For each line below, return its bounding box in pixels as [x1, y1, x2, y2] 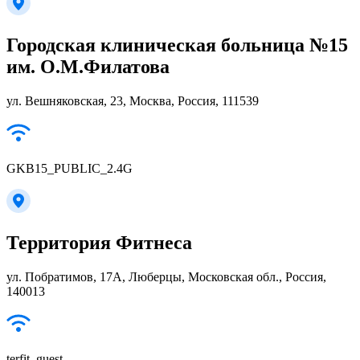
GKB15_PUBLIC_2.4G [6, 161, 133, 175]
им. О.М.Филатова [6, 55, 170, 77]
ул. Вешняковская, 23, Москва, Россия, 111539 [6, 93, 259, 108]
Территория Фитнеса [6, 231, 192, 253]
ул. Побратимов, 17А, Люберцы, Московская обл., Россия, [6, 269, 326, 284]
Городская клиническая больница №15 [6, 34, 348, 55]
